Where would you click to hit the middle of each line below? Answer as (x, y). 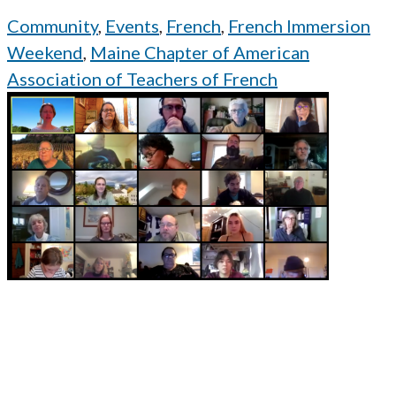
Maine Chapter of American (200, 52)
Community (53, 25)
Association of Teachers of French (142, 78)
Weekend (45, 52)
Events (132, 25)
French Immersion (299, 25)
